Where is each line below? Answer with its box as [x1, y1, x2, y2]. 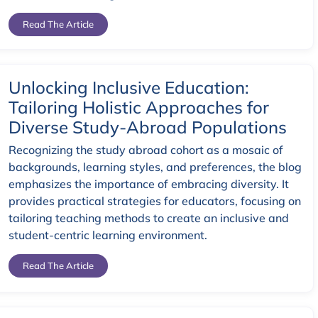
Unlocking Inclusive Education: [9, 77, 249, 99]
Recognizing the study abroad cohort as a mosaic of [9, 143, 283, 158]
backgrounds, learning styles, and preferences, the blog [9, 160, 302, 175]
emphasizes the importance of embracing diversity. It [9, 177, 289, 192]
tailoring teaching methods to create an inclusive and [9, 211, 289, 226]
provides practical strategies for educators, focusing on [9, 194, 301, 209]
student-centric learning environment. [9, 228, 207, 243]
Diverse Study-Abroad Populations [9, 116, 287, 138]
